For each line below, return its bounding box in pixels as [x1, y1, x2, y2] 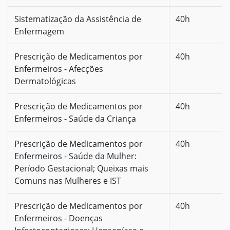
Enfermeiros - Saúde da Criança [14, 112, 136, 124]
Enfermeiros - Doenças [14, 212, 103, 224]
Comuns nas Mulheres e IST [14, 175, 121, 186]
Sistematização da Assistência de [14, 13, 141, 25]
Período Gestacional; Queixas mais [14, 162, 148, 174]
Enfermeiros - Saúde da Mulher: [14, 150, 137, 162]
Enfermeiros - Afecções [14, 63, 103, 74]
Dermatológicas [14, 75, 76, 87]
